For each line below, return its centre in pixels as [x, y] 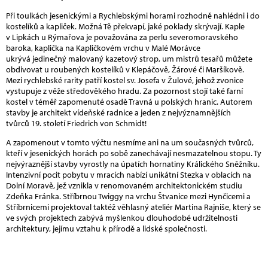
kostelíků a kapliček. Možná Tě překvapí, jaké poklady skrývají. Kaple [125, 26]
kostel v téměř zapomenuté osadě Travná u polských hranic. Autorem [129, 101]
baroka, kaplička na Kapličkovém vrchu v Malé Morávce [103, 48]
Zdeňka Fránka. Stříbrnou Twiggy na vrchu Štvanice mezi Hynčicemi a [128, 196]
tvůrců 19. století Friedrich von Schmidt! [76, 123]
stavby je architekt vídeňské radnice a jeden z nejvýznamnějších [118, 112]
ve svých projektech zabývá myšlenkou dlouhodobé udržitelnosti [122, 217]
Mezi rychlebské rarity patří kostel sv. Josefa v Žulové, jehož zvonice [125, 80]
